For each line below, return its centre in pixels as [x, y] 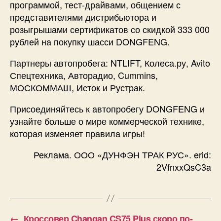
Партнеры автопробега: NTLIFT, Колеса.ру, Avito [110, 63]
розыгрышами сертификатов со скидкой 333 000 [110, 29]
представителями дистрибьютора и [83, 17]
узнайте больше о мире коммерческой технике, [107, 121]
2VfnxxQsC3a [184, 167]
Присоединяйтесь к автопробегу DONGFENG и [107, 109]
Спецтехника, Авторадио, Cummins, [84, 75]
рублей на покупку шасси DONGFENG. [90, 41]
